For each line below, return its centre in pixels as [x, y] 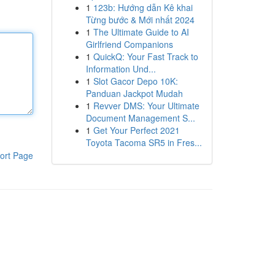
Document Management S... [140, 118]
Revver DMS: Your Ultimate [146, 106]
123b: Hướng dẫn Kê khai [143, 7]
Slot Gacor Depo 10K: [135, 81]
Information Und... [121, 69]
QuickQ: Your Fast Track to [145, 56]
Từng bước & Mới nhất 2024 [140, 20]
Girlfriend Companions [129, 44]
